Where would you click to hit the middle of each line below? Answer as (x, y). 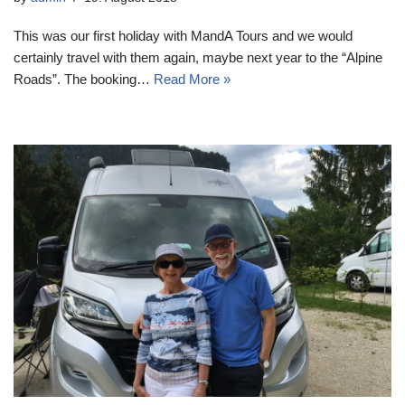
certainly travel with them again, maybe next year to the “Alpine (198, 58)
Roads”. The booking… (84, 80)
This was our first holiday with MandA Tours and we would (183, 36)
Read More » (192, 80)
